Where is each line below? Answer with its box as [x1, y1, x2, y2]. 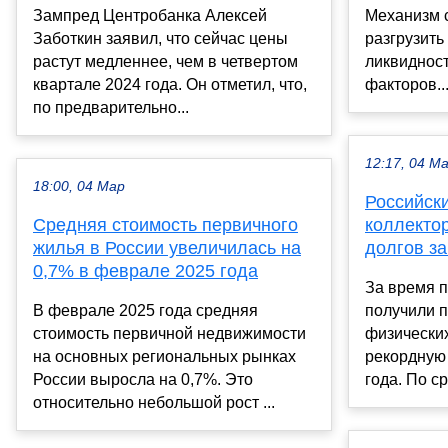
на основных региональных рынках [33, 347, 296, 365]
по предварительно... [33, 98, 189, 116]
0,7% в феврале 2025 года [33, 260, 258, 281]
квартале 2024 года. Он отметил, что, [33, 75, 307, 93]
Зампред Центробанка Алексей [33, 6, 267, 24]
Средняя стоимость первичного [33, 214, 298, 235]
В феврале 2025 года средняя [33, 301, 258, 319]
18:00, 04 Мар [33, 178, 125, 194]
